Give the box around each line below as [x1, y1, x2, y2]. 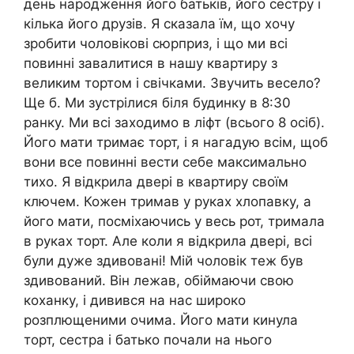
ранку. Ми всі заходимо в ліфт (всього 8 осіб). [24, 115, 325, 131]
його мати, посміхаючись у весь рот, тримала [24, 213, 325, 230]
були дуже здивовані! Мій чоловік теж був [24, 253, 303, 269]
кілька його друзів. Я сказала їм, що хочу [24, 16, 295, 32]
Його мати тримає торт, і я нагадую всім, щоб [24, 134, 328, 151]
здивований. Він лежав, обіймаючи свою [24, 273, 294, 289]
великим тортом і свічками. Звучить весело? [24, 75, 321, 92]
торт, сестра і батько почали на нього [24, 332, 272, 348]
